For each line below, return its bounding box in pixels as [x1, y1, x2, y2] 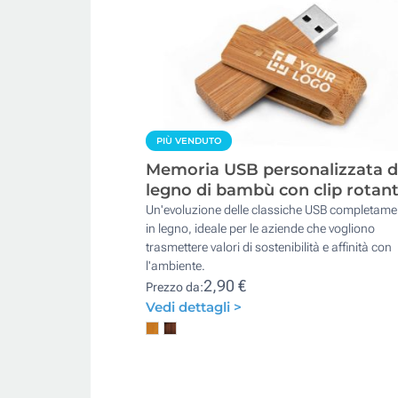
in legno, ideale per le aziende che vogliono [146, 220, 375, 235]
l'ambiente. [146, 258, 205, 273]
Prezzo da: [146, 279, 203, 294]
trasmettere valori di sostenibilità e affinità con [146, 239, 392, 254]
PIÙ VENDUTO [156, 134, 221, 147]
